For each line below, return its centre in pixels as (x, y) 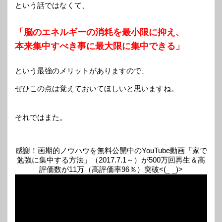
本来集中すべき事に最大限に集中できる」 (100, 46)
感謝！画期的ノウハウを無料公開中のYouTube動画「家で (111, 150)
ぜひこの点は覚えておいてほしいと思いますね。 (97, 88)
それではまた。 (41, 117)
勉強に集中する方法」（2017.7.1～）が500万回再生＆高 (111, 160)
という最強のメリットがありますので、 (82, 70)
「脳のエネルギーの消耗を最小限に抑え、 (100, 32)
